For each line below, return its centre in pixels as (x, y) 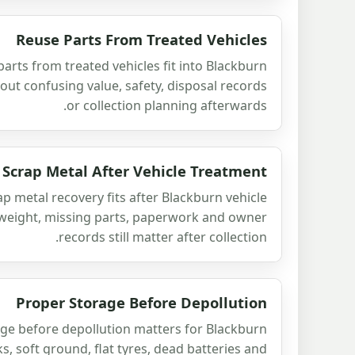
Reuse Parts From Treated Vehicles (141, 39)
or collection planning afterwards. (167, 105)
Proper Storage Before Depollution (141, 302)
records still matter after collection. (163, 237)
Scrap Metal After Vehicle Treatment (135, 170)
